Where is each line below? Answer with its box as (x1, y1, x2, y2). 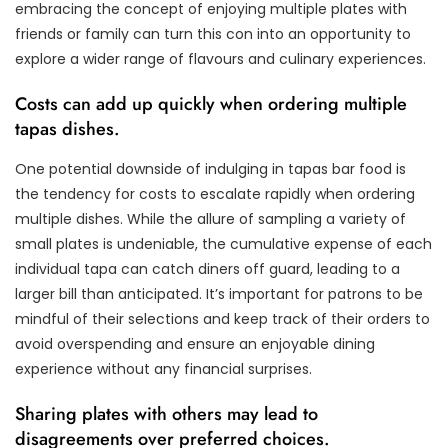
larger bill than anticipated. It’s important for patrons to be (15, 283, 423, 304)
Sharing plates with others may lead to (15, 400, 318, 427)
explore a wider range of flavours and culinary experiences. (15, 48, 426, 69)
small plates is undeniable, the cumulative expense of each (15, 233, 432, 254)
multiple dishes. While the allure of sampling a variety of (15, 208, 406, 229)
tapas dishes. (15, 115, 120, 142)
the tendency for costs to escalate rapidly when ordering (15, 183, 415, 204)
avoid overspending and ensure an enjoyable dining (15, 333, 375, 354)
